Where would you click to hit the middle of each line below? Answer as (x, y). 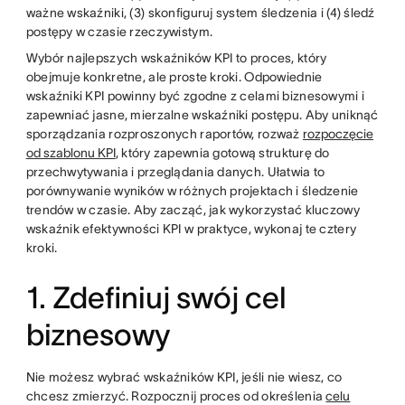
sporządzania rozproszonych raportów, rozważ (164, 133)
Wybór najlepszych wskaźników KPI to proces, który (176, 57)
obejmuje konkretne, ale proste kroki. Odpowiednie (174, 76)
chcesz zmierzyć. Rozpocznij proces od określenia (176, 396)
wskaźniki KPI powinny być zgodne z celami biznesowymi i (195, 95)
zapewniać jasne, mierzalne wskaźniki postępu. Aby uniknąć (202, 114)
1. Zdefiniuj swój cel (156, 297)
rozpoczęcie (338, 133)
